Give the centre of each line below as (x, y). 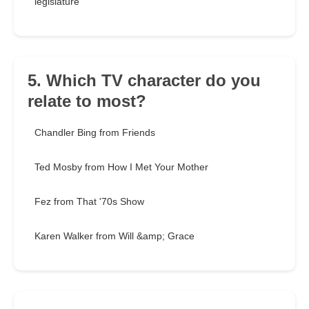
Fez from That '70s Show (89, 202)
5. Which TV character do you (144, 81)
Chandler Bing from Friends (95, 133)
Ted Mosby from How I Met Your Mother (121, 167)
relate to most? (87, 101)
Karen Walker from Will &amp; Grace (114, 236)
